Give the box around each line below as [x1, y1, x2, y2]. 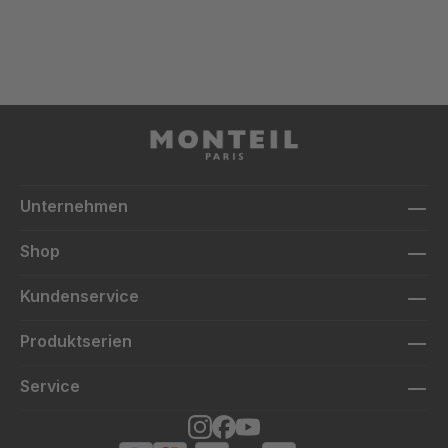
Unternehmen [20, 195, 128, 216]
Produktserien [20, 330, 132, 351]
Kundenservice [20, 285, 139, 306]
